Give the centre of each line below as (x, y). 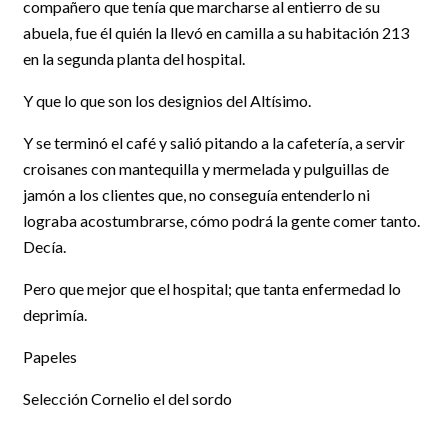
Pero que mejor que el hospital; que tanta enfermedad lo (212, 288)
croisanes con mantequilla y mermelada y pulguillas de (206, 168)
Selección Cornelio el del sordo (127, 398)
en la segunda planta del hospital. (134, 58)
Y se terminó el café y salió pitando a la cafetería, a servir (214, 142)
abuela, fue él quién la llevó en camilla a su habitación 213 (216, 32)
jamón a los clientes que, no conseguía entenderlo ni (196, 194)
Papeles (50, 356)
